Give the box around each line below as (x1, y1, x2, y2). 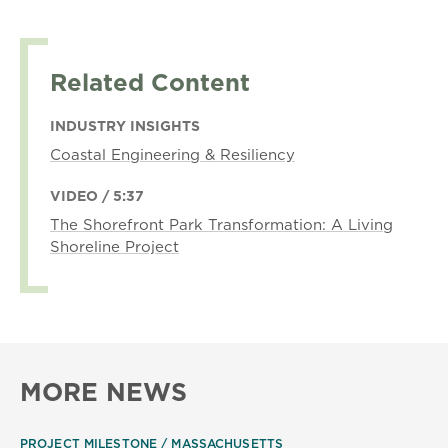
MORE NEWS (20, 374, 187, 409)
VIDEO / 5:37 (50, 186, 144, 206)
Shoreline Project (50, 236, 179, 257)
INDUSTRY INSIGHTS (50, 116, 200, 136)
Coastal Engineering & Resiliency (50, 144, 295, 165)
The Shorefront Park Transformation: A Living (50, 214, 393, 235)
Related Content (50, 65, 250, 99)
